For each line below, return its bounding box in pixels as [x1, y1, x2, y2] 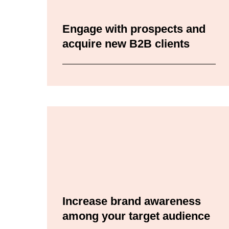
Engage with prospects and [62, 22, 205, 36]
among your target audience [62, 210, 210, 223]
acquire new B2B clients [62, 37, 190, 51]
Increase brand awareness [62, 195, 201, 208]
